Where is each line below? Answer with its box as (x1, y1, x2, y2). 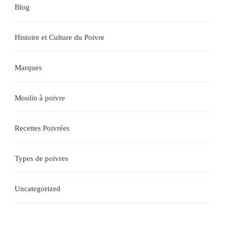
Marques (15, 63, 42, 72)
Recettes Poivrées (15, 124, 70, 132)
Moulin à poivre (15, 93, 65, 102)
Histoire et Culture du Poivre (15, 33, 104, 41)
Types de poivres (15, 154, 68, 162)
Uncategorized (15, 184, 61, 193)
